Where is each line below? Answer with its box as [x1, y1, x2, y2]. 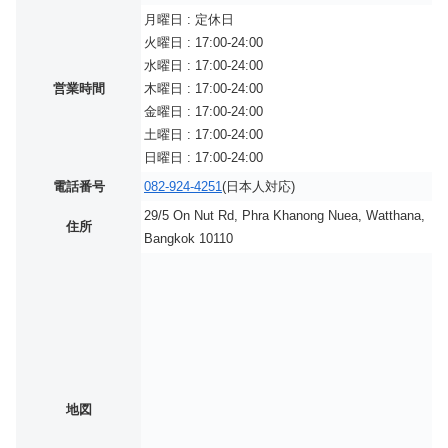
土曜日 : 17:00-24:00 [144, 127, 263, 143]
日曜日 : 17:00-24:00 [144, 150, 263, 166]
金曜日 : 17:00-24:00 [144, 104, 263, 120]
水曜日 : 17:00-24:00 [144, 58, 263, 74]
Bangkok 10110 [144, 231, 233, 247]
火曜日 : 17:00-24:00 [144, 35, 263, 51]
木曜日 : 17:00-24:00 [144, 81, 263, 97]
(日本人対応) [222, 179, 295, 195]
